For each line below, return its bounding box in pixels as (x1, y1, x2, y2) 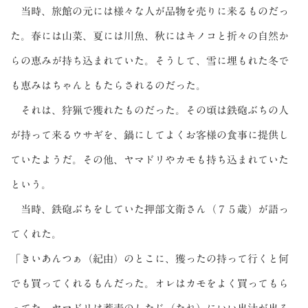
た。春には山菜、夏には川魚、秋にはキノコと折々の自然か (10, 30, 289, 41)
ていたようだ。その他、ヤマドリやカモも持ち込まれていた (10, 154, 289, 165)
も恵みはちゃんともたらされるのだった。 (10, 80, 206, 91)
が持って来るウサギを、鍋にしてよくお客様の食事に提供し (10, 129, 289, 140)
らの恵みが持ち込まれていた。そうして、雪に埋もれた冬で (10, 55, 289, 66)
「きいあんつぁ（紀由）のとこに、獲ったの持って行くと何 (10, 253, 289, 264)
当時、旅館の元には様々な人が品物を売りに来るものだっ (10, 5, 289, 16)
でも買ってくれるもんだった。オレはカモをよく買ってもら (10, 278, 289, 289)
